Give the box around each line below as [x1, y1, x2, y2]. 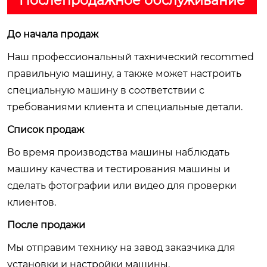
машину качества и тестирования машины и [7, 163, 230, 175]
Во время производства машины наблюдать [7, 146, 229, 158]
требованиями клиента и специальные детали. [7, 101, 243, 113]
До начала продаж [7, 28, 98, 40]
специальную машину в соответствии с [7, 84, 204, 96]
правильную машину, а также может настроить [7, 67, 241, 79]
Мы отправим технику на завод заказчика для [7, 241, 235, 253]
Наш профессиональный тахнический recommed [7, 51, 254, 63]
